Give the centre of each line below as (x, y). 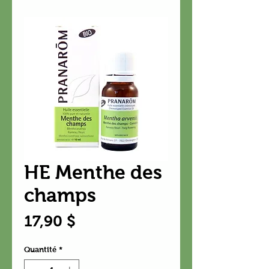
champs (60, 195)
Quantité (40, 249)
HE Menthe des (93, 172)
